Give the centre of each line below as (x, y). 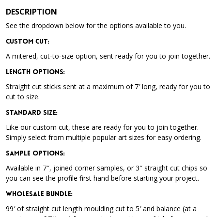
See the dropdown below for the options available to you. (96, 25)
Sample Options (35, 154)
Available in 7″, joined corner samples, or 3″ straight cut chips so (107, 168)
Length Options (35, 72)
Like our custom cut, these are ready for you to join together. (103, 127)
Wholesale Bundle (39, 194)
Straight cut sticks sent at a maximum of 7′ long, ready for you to (108, 86)
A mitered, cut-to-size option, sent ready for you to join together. (108, 56)
